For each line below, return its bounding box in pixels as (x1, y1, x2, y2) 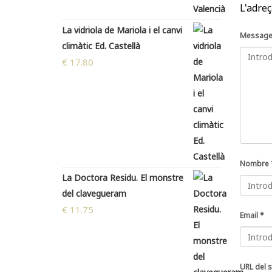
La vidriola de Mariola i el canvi (62, 24, 182, 36)
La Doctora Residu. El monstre (62, 172, 183, 184)
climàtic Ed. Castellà (62, 40, 140, 52)
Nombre (239, 158, 269, 169)
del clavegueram (62, 188, 126, 200)
